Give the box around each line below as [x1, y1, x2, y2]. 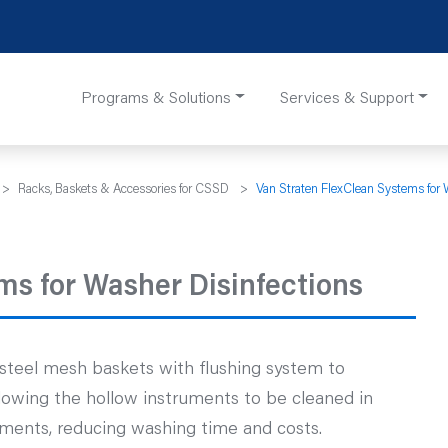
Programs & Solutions [81, 90, 232, 107]
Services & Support [279, 90, 414, 107]
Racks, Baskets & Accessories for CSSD [18, 183, 229, 196]
